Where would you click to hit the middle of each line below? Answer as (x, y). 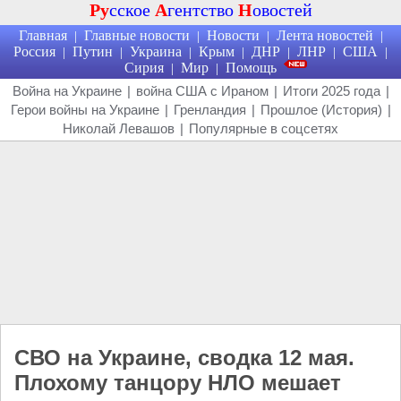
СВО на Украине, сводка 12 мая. (184, 358)
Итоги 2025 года (331, 91)
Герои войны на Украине (85, 110)
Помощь (251, 68)
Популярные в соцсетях (264, 128)
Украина (156, 51)
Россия (34, 51)
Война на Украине (67, 91)
